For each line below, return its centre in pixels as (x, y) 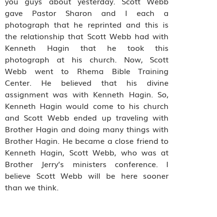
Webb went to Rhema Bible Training (87, 70)
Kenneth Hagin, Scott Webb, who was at (87, 152)
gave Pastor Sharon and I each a (87, 12)
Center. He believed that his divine (87, 82)
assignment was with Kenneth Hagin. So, (87, 94)
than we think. (33, 187)
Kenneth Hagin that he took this (87, 47)
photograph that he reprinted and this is (87, 24)
